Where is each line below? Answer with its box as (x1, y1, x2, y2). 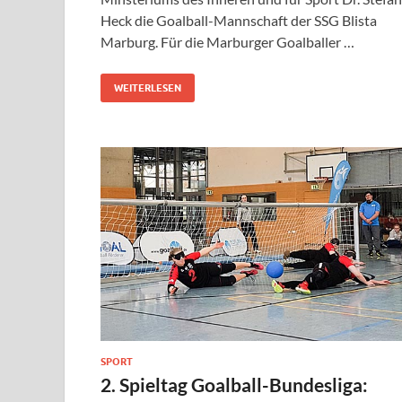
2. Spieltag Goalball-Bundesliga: (100, 372, 368, 396)
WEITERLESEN (114, 82, 181, 95)
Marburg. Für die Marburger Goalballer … (100, 33, 354, 51)
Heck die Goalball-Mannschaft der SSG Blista (100, 12, 377, 30)
